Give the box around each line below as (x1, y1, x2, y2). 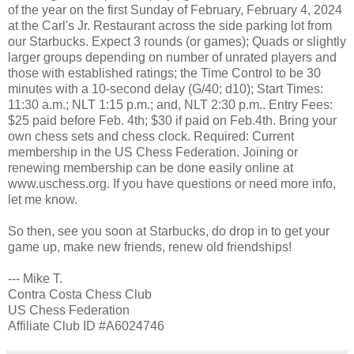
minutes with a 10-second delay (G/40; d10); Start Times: (8, 81, 323, 96)
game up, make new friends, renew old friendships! (8, 239, 292, 254)
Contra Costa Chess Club (8, 287, 152, 301)
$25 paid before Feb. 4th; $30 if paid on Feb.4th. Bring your (8, 113, 337, 127)
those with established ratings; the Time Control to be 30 (8, 66, 321, 80)
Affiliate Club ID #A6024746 (8, 318, 164, 333)
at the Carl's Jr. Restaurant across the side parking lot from (8, 18, 332, 32)
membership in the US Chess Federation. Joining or (8, 145, 298, 159)
